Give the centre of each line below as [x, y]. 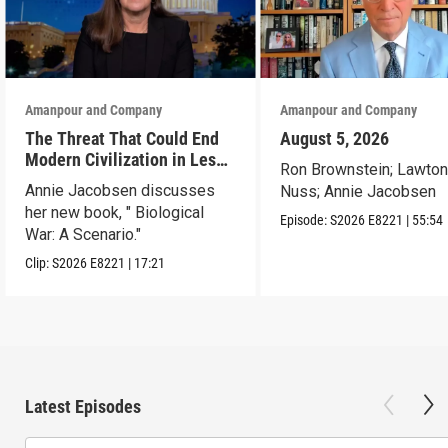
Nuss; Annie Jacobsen [358, 191]
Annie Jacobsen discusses [120, 190]
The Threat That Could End [122, 138]
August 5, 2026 [335, 138]
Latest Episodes [83, 406]
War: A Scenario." [83, 234]
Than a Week [71, 180]
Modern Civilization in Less [125, 159]
